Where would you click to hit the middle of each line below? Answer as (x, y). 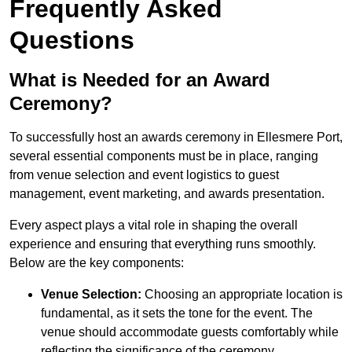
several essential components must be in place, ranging (164, 156)
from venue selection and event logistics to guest (144, 175)
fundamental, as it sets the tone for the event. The (177, 313)
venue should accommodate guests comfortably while (190, 332)
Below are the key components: (97, 263)
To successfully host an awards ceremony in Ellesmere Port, (176, 137)
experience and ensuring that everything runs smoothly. (163, 244)
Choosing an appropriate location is (242, 295)
